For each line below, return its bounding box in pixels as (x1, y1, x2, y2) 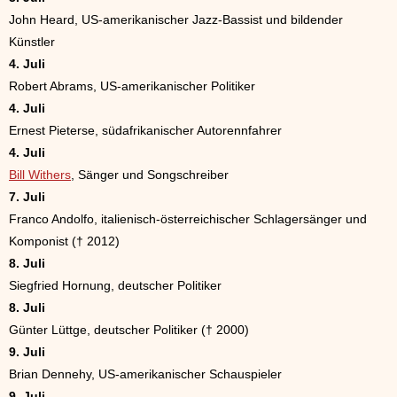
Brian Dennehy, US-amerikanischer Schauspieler (9, 367, 282, 382)
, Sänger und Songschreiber (71, 167, 229, 183)
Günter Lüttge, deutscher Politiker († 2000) (9, 323, 249, 338)
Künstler (9, 35, 55, 50)
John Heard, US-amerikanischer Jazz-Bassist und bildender (9, 12, 343, 27)
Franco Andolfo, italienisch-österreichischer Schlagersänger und (9, 212, 367, 227)
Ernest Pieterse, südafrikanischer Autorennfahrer (9, 123, 282, 138)
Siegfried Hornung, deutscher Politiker (9, 278, 222, 293)
